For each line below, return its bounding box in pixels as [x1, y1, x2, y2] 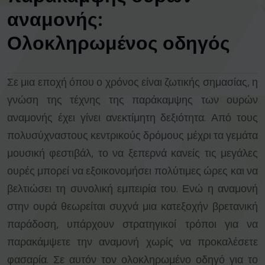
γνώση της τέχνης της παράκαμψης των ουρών [7, 93, 258, 107]
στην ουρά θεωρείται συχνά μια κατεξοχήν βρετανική [7, 200, 258, 214]
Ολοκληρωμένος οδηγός [7, 32, 230, 55]
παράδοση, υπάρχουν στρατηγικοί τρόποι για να [7, 218, 258, 231]
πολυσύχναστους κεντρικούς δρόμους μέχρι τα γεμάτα [7, 129, 258, 143]
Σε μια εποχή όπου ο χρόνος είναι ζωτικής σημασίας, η [7, 76, 258, 89]
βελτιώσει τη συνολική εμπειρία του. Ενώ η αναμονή [7, 182, 258, 196]
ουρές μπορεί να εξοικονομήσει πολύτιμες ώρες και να [7, 164, 258, 178]
